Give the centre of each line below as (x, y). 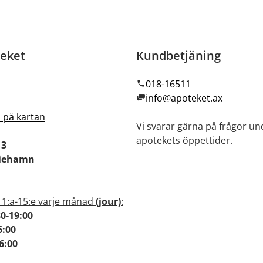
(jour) (108, 201)
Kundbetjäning (178, 55)
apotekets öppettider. (186, 140)
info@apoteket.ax (184, 98)
